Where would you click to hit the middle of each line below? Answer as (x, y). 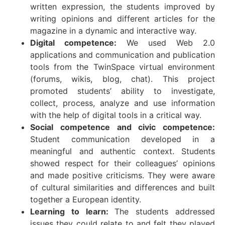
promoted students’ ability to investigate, (123, 91)
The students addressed (165, 211)
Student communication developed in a (123, 139)
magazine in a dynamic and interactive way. (113, 30)
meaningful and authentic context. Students (123, 151)
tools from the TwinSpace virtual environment (123, 67)
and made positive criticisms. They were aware (123, 175)
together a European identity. (86, 199)
